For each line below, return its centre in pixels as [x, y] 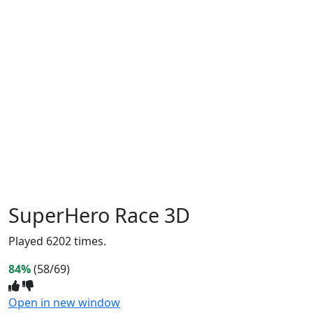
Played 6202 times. [57, 241]
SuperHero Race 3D [99, 214]
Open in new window [64, 302]
